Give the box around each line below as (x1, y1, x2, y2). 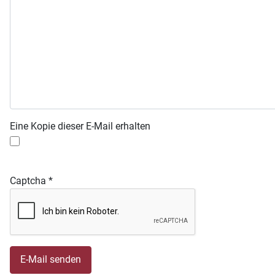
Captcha (10, 174, 46, 187)
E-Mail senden (20, 254, 81, 266)
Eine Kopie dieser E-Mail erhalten (10, 120, 150, 132)
